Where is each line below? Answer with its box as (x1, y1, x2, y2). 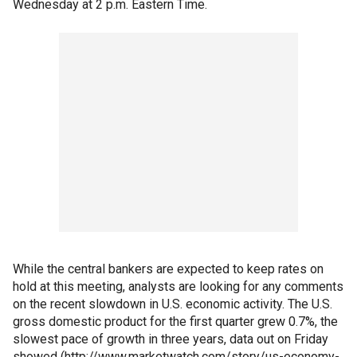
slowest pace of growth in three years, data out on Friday (13, 331, 328, 347)
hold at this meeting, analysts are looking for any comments (13, 279, 343, 294)
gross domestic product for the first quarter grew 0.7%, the (13, 314, 338, 329)
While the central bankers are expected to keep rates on (13, 261, 324, 277)
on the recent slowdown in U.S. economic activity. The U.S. (13, 296, 332, 312)
